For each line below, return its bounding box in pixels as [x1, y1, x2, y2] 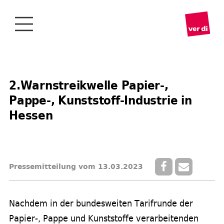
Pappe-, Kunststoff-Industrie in [9, 93, 192, 107]
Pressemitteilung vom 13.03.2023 [9, 162, 143, 170]
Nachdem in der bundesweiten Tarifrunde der [9, 198, 193, 208]
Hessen [9, 108, 53, 122]
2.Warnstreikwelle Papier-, [9, 78, 168, 92]
